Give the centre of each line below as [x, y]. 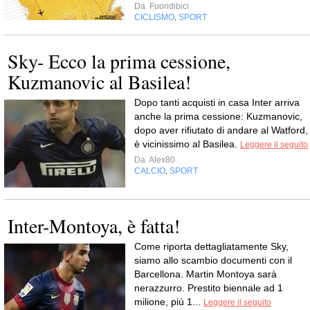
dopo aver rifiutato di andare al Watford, [221, 130]
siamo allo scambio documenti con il [213, 260]
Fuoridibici [168, 6]
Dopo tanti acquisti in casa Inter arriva [217, 102]
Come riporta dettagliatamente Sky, [211, 246]
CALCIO [150, 171]
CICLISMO [154, 17]
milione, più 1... [169, 302]
